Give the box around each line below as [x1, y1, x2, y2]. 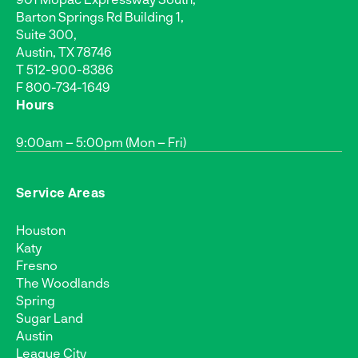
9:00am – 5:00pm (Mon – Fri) [16, 133, 186, 149]
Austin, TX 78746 [16, 43, 112, 59]
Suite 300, [16, 26, 77, 42]
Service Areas [16, 184, 105, 200]
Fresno [16, 257, 58, 272]
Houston [16, 221, 66, 237]
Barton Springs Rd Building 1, [16, 8, 184, 24]
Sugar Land [16, 309, 83, 325]
